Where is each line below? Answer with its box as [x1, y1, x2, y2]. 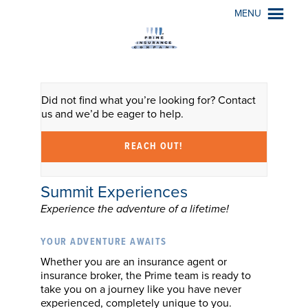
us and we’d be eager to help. [41, 107, 184, 121]
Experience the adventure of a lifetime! [41, 202, 229, 216]
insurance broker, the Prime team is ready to [41, 269, 251, 283]
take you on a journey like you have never [41, 283, 241, 296]
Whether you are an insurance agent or [41, 255, 227, 269]
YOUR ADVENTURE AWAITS [41, 236, 167, 248]
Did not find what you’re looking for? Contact [41, 93, 256, 107]
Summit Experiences [41, 182, 188, 202]
